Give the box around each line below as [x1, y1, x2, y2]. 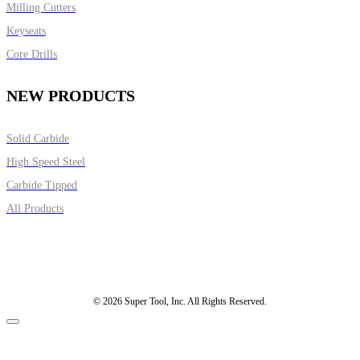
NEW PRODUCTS [6, 87, 135, 105]
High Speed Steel [6, 155, 85, 168]
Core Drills [6, 47, 57, 60]
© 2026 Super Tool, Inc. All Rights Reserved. [93, 295, 267, 307]
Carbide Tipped [6, 178, 77, 191]
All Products [6, 202, 63, 215]
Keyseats [6, 24, 46, 37]
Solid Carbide [6, 132, 69, 145]
